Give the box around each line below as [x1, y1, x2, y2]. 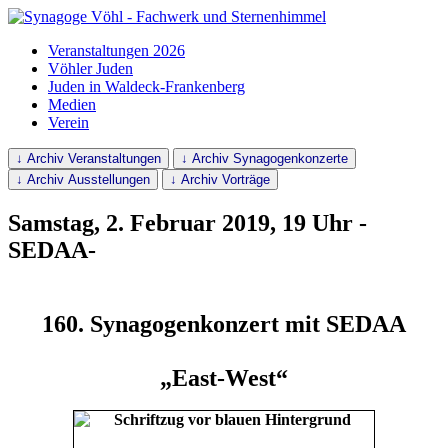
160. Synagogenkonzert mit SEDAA [42, 310, 406, 337]
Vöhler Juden [48, 60, 133, 77]
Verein [48, 114, 89, 131]
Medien [48, 96, 96, 113]
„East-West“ [160, 364, 288, 391]
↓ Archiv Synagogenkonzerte [181, 151, 348, 166]
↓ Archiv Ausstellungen [16, 172, 150, 187]
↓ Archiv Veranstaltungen [16, 151, 161, 166]
